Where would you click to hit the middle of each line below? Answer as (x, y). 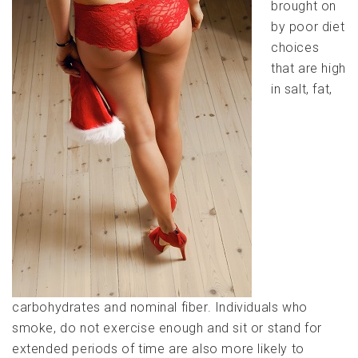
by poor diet (308, 27)
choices (295, 48)
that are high (308, 69)
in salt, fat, (302, 89)
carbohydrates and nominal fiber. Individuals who (160, 308)
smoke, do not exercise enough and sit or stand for (167, 328)
